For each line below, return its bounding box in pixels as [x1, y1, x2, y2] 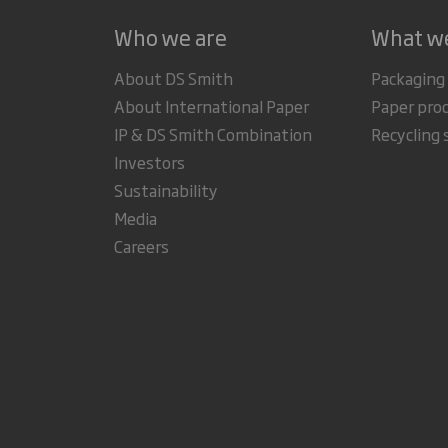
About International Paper [113, 94, 309, 118]
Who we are [113, 21, 227, 52]
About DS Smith [113, 66, 233, 90]
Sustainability [113, 178, 218, 202]
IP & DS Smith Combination [113, 122, 312, 146]
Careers [113, 234, 169, 258]
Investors [113, 150, 185, 174]
